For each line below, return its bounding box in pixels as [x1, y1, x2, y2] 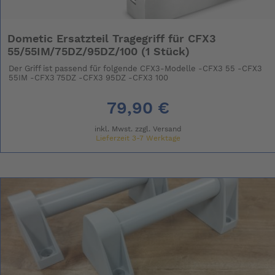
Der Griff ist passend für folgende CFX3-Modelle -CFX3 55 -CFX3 [9, 64, 263, 73]
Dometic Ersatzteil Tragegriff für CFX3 [7, 33, 217, 45]
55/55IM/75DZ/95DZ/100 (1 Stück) [7, 46, 190, 58]
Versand [152, 125, 182, 133]
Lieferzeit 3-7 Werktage [95, 134, 180, 142]
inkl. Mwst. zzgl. [94, 125, 153, 133]
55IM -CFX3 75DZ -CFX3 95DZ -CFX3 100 [9, 74, 169, 82]
